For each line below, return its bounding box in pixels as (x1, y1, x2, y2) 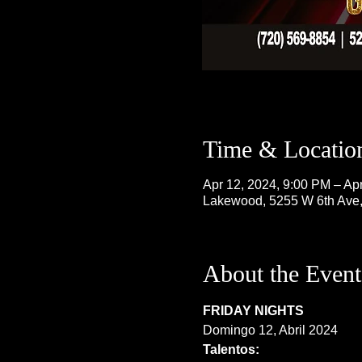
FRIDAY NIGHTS (202, 304, 304, 318)
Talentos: (202, 343, 259, 356)
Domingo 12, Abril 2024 (202, 323, 338, 337)
